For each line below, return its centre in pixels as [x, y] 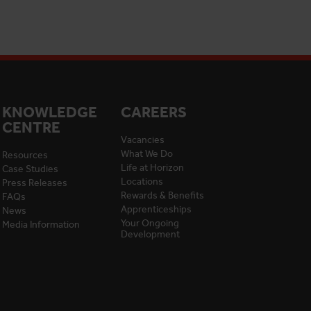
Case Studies [30, 169]
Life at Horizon [152, 168]
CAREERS [153, 112]
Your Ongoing [150, 223]
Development [150, 234]
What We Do [146, 154]
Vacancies [142, 140]
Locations [142, 182]
